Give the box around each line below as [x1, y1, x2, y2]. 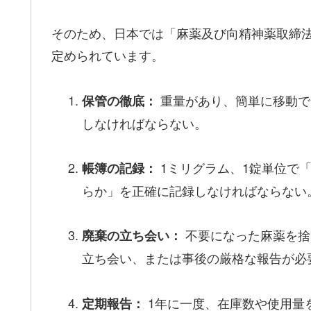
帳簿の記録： [81, 158, 157, 177]
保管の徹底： [81, 91, 157, 110]
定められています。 [51, 46, 164, 65]
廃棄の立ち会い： [81, 226, 182, 245]
